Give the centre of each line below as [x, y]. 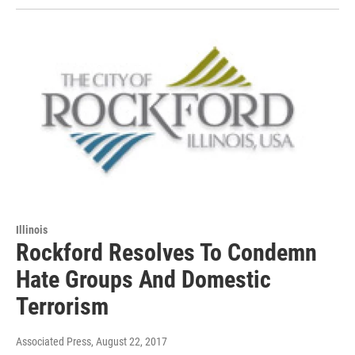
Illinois [32, 229]
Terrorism [62, 306]
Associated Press [53, 341]
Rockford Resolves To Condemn [166, 252]
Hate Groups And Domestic [143, 279]
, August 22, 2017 [129, 341]
